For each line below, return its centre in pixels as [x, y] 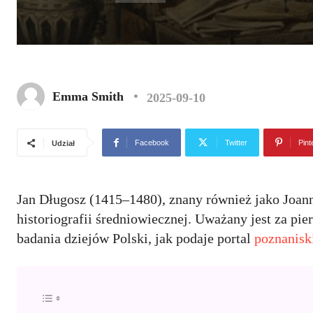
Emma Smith [88, 96]
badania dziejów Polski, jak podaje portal [136, 238]
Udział [63, 143]
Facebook [152, 143]
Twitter [236, 143]
